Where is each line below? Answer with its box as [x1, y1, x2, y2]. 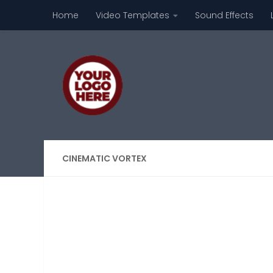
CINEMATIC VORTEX [62, 152, 147, 165]
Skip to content [16, 12, 88, 24]
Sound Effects [195, 9, 253, 21]
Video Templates [96, 9, 169, 21]
